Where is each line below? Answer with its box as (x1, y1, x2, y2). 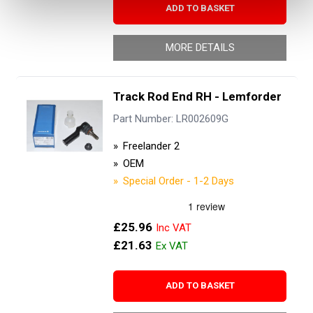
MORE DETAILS (165, 41, 235, 54)
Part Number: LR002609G (112, 112, 228, 125)
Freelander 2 (122, 140, 180, 153)
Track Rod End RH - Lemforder (112, 89, 282, 104)
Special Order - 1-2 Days (122, 175, 234, 188)
